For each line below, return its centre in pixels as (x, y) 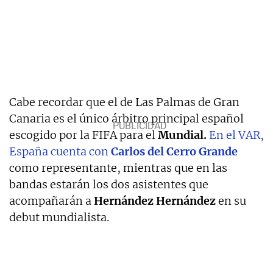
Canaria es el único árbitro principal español (126, 118)
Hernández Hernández (155, 200)
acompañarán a (51, 200)
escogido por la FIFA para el (83, 135)
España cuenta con (60, 151)
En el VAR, (236, 135)
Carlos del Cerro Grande (174, 151)
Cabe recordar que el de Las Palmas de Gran (124, 102)
